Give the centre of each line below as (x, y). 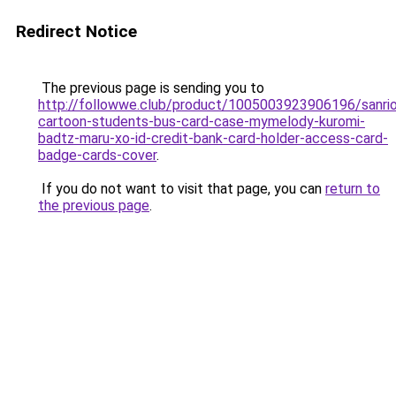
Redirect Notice (76, 31)
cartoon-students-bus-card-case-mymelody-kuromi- (202, 122)
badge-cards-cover (97, 155)
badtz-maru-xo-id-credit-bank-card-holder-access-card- (213, 138)
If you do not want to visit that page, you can (182, 189)
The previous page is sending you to (151, 88)
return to (353, 189)
